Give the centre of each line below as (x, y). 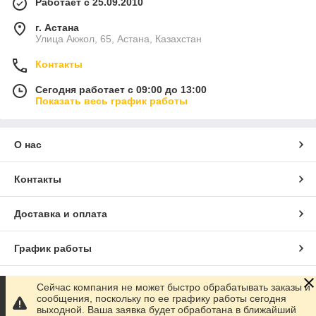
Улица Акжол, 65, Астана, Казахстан (119, 39)
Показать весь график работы (111, 101)
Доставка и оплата (61, 214)
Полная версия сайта (67, 283)
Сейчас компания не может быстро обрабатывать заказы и (174, 287)
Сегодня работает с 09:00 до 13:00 (121, 90)
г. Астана (57, 28)
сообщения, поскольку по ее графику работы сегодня (162, 298)
